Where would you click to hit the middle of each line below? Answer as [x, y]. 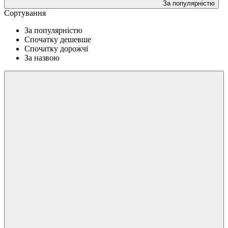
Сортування [25, 13]
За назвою [42, 58]
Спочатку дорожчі [56, 48]
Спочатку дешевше [58, 39]
